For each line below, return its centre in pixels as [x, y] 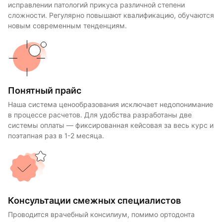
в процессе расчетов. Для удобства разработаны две [100, 115]
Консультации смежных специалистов [94, 200]
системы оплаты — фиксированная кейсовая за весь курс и [111, 125]
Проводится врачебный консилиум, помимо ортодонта [101, 214]
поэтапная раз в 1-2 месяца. [56, 136]
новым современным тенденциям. [67, 26]
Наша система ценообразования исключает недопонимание [111, 104]
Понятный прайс [45, 90]
